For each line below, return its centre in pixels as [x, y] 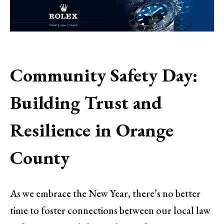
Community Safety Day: [104, 75]
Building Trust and [86, 102]
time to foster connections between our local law [110, 211]
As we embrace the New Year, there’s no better [105, 194]
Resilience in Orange [92, 130]
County [40, 157]
